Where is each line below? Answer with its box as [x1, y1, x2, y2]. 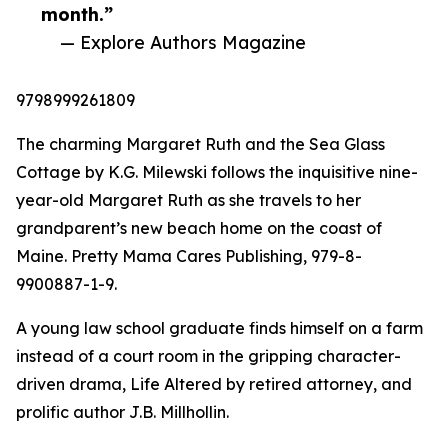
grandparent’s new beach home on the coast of [16, 218, 382, 239]
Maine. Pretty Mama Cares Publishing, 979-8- [16, 246, 362, 267]
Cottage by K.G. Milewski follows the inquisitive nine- [16, 162, 418, 183]
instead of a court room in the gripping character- [16, 346, 401, 367]
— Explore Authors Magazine [60, 31, 306, 54]
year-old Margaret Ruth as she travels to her [16, 190, 361, 211]
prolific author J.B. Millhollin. [16, 402, 229, 423]
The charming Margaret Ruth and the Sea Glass [16, 134, 385, 155]
